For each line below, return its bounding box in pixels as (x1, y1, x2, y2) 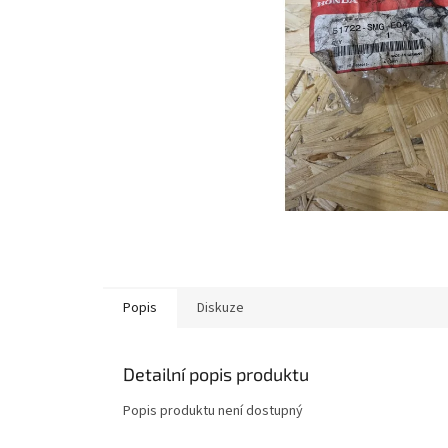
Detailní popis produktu (123, 363, 309, 386)
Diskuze (197, 298, 244, 319)
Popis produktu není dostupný (123, 401, 303, 422)
